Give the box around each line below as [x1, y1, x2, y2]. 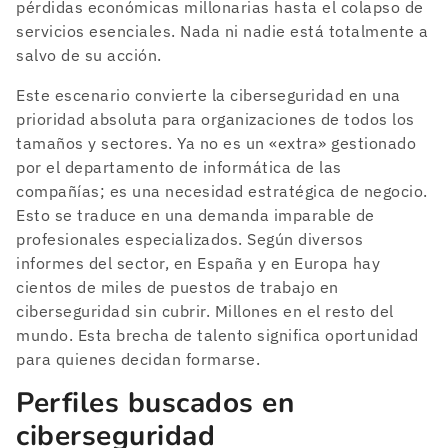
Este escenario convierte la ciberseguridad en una [16, 84, 401, 105]
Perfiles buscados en [16, 383, 294, 422]
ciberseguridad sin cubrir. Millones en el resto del [16, 300, 394, 321]
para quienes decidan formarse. [16, 348, 260, 369]
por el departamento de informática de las [16, 156, 342, 177]
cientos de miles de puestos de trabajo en [16, 276, 339, 297]
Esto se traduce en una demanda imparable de [16, 204, 375, 225]
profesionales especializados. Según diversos [16, 228, 363, 249]
